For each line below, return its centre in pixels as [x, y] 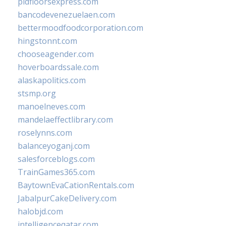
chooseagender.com [56, 54]
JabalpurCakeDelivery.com [67, 198]
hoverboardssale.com [58, 67]
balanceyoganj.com [54, 146]
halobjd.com [40, 211]
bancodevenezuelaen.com [66, 15]
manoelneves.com [51, 106]
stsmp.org [37, 93]
